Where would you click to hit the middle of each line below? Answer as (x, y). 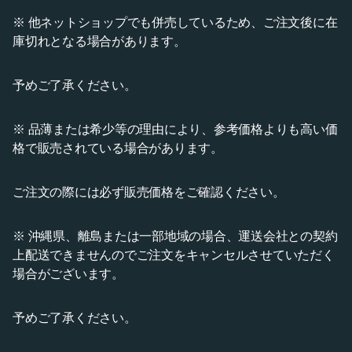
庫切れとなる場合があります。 (99, 41)
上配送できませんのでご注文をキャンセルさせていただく (174, 255)
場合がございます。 (68, 273)
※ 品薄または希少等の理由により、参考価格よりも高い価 (175, 129)
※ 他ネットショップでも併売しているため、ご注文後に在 (175, 22)
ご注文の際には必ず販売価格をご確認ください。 (149, 192)
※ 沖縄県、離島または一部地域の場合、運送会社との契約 (175, 236)
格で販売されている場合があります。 (118, 148)
